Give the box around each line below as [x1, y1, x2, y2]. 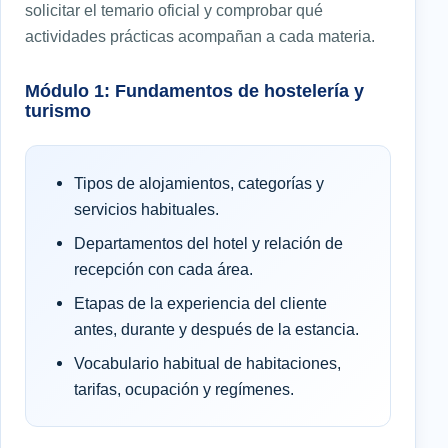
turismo [25, 99, 91, 121]
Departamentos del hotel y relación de [74, 233, 343, 252]
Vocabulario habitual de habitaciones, [74, 353, 341, 372]
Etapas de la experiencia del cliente [74, 293, 327, 312]
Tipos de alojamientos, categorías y [74, 173, 324, 192]
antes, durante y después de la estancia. [74, 319, 359, 338]
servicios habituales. [74, 199, 219, 218]
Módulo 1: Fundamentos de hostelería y [25, 79, 364, 101]
